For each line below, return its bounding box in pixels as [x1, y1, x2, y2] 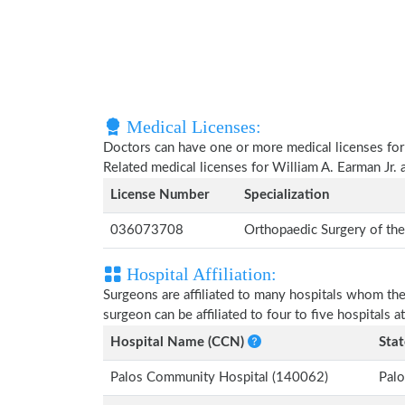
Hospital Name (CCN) [110, 335, 248, 349]
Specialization [244, 188, 329, 202]
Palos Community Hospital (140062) [110, 371, 328, 384]
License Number [110, 188, 210, 202]
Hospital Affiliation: [122, 264, 277, 284]
